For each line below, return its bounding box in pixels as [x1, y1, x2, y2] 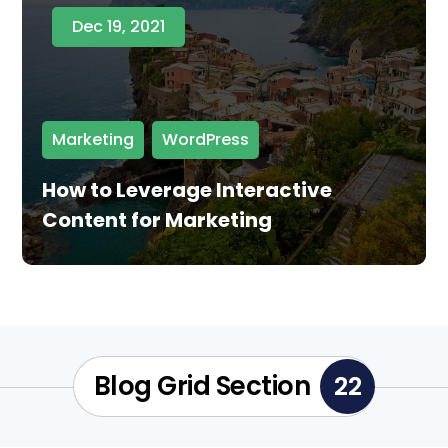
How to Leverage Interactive [42, 176, 333, 205]
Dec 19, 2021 [72, 15, 166, 39]
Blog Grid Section [93, 368, 311, 405]
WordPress [162, 128, 250, 152]
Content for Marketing [42, 206, 273, 235]
